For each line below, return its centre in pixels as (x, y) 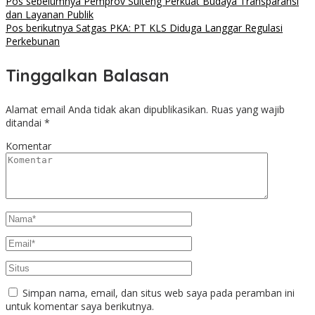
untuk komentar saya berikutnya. (80, 307)
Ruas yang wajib (248, 110)
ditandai (25, 123)
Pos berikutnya (39, 28)
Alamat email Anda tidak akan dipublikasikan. (107, 110)
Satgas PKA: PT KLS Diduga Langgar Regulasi (178, 28)
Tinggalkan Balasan (88, 76)
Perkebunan (33, 41)
